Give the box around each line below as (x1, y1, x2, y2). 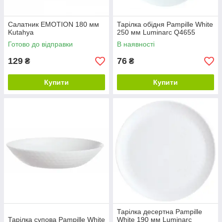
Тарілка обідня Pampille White (117, 20, 213, 28)
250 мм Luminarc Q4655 (117, 28, 195, 36)
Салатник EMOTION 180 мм (8, 20, 99, 28)
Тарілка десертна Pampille (117, 208, 202, 216)
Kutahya (8, 28, 34, 36)
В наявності (117, 40, 155, 48)
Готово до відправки (8, 40, 73, 48)
